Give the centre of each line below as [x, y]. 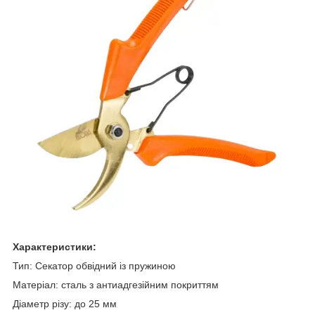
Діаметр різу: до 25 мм [65, 303]
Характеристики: [54, 246]
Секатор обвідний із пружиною [105, 265]
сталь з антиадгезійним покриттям [139, 284]
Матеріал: [36, 284]
